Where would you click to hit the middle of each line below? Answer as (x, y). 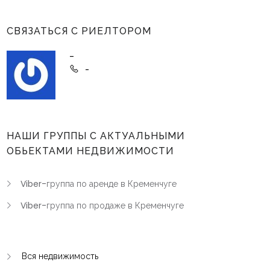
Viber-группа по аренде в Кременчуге (99, 184)
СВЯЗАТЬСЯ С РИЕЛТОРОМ (79, 31)
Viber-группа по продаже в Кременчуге (102, 206)
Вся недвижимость (60, 256)
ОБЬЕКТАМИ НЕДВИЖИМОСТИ (90, 151)
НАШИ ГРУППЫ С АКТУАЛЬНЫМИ (96, 136)
